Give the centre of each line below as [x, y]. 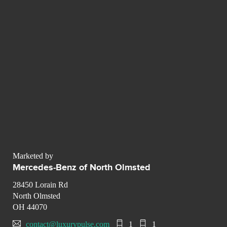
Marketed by [33, 156]
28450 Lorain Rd [40, 185]
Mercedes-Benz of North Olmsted [82, 168]
